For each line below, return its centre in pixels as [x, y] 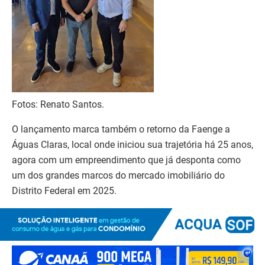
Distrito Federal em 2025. [64, 190]
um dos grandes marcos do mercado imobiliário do [118, 175]
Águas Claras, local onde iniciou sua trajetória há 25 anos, [132, 144]
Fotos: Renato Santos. [58, 104]
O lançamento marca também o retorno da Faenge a [121, 129]
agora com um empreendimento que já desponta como [126, 160]
